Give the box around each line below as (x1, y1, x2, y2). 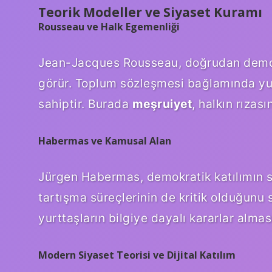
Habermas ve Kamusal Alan (38, 134, 171, 148)
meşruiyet (132, 97, 192, 112)
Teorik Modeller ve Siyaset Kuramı (38, 4, 262, 21)
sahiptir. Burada (38, 97, 132, 112)
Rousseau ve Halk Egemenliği (38, 20, 180, 34)
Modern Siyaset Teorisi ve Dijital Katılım (38, 248, 236, 262)
